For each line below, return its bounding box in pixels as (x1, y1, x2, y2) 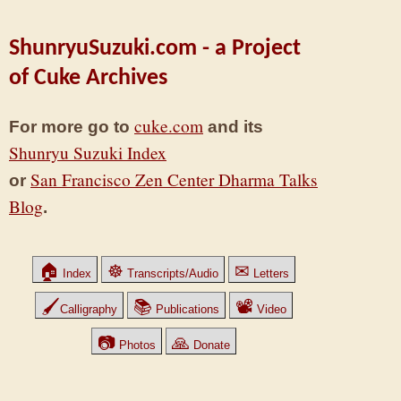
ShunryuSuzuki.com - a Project (9, 36, 301, 61)
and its (203, 115, 263, 136)
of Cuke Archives (9, 65, 167, 90)
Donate (190, 337, 230, 352)
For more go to (9, 115, 134, 136)
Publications (152, 302, 219, 316)
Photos (115, 337, 156, 352)
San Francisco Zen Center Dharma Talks (30, 167, 318, 191)
